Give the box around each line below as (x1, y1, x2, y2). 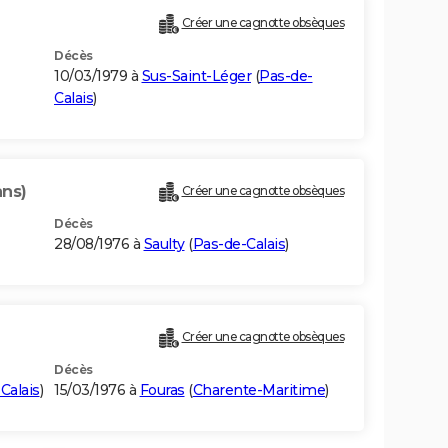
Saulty (143, 235, 185, 254)
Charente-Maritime (192, 381, 325, 400)
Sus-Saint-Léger (141, 67, 251, 86)
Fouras (139, 381, 185, 400)
